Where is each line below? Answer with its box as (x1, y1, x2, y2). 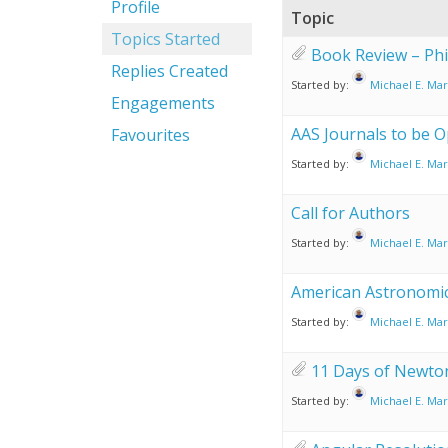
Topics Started (111, 28, 220, 50)
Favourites (111, 124, 190, 146)
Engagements (111, 92, 215, 114)
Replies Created (111, 60, 228, 82)
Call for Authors (291, 201, 410, 224)
